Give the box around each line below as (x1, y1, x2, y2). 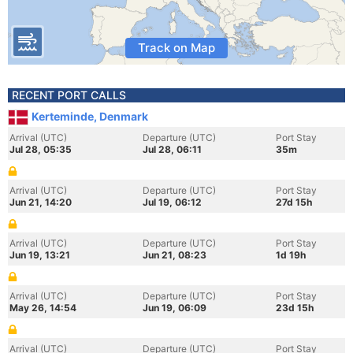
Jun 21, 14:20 (9, 196, 72, 208)
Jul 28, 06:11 (143, 143, 202, 155)
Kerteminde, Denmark (32, 110, 148, 123)
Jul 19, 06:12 (143, 196, 202, 208)
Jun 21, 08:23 (143, 249, 206, 261)
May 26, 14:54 (9, 302, 76, 314)
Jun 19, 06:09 (143, 302, 206, 314)
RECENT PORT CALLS (12, 88, 126, 102)
